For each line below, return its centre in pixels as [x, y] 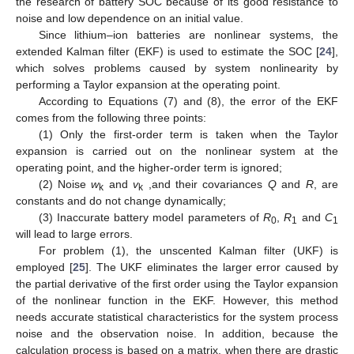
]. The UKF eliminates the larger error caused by [212, 267]
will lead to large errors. [74, 233]
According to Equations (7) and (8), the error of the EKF [188, 101]
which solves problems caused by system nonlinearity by [177, 68]
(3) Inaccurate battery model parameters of [151, 217]
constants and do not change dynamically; [121, 200]
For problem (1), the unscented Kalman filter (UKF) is [188, 250]
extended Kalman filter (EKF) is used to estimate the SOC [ [168, 51]
